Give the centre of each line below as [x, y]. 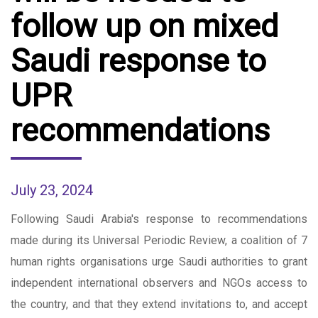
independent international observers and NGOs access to [159, 283]
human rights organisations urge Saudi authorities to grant [159, 261]
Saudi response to [138, 60]
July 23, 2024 [52, 190]
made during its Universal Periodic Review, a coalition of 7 [159, 240]
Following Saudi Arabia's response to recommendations [159, 219]
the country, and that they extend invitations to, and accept [159, 304]
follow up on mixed [144, 26]
